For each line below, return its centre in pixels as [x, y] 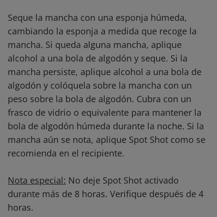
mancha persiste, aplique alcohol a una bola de [105, 72]
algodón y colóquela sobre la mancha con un [100, 85]
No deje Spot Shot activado [122, 180]
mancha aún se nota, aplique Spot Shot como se [107, 140]
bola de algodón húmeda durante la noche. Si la [106, 126]
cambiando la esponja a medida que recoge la [102, 31]
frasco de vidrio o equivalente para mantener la [105, 113]
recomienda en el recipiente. [66, 153]
